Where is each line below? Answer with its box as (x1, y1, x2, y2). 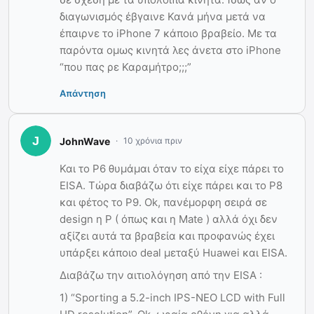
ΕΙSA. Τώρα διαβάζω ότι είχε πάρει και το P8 (60, 179, 282, 193)
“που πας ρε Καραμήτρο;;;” (60, 60, 191, 74)
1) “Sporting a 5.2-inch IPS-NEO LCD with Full (60, 291, 285, 305)
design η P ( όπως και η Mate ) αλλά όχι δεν (60, 212, 278, 226)
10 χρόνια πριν (123, 135, 182, 146)
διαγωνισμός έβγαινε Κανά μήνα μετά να (60, 10, 266, 24)
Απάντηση (60, 88, 106, 100)
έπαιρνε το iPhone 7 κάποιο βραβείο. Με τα (60, 27, 277, 41)
